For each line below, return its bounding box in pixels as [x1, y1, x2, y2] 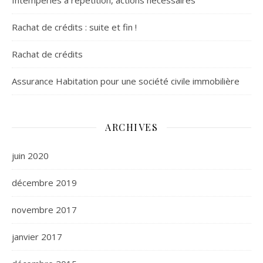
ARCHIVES [105, 121, 158, 134]
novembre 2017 [12, 204, 77, 216]
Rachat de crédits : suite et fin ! [12, 21, 137, 33]
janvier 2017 [12, 231, 62, 243]
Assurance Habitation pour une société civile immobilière [12, 75, 240, 87]
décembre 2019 [12, 177, 77, 189]
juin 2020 [12, 150, 49, 162]
